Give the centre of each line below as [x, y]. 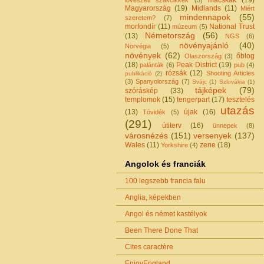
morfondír [140, 26]
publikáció [138, 73]
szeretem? [140, 17]
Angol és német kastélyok [166, 214]
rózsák [176, 73]
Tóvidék [154, 112]
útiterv [171, 125]
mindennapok [205, 17]
